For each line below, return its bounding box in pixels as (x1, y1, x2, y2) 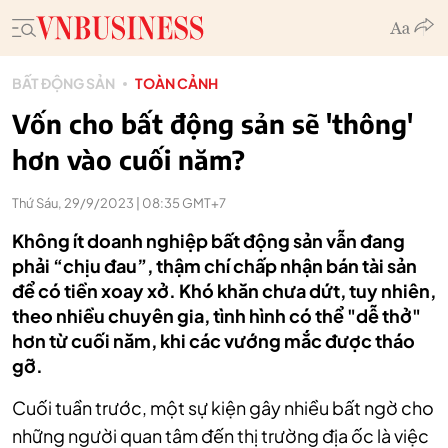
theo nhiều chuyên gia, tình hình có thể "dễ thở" (12, 304, 421, 327)
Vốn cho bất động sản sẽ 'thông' (12, 107, 413, 140)
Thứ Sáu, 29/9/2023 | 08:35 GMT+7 (12, 195, 226, 211)
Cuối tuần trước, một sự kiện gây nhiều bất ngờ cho (12, 396, 434, 419)
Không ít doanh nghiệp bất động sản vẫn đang (12, 229, 405, 252)
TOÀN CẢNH (135, 74, 218, 92)
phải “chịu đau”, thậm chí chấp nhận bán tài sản (12, 254, 417, 277)
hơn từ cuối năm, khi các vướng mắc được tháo (12, 329, 415, 352)
